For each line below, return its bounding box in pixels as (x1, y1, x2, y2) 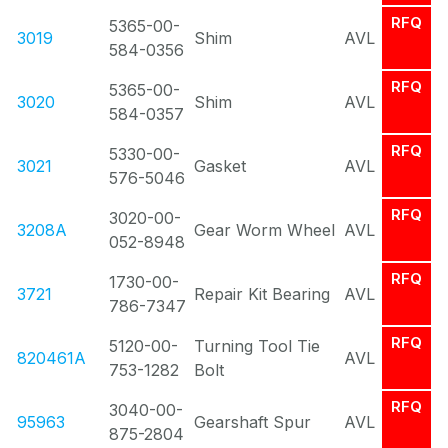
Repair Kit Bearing (194, 284, 330, 304)
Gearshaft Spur (194, 412, 311, 432)
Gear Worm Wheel (194, 220, 335, 240)
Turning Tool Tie (194, 336, 320, 356)
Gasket (194, 156, 246, 176)
